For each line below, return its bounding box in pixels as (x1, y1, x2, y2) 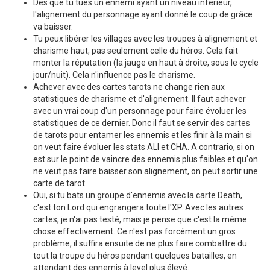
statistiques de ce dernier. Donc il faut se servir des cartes (33, 118, 250, 128)
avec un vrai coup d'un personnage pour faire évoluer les (33, 105, 246, 116)
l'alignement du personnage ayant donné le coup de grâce (33, 9, 253, 19)
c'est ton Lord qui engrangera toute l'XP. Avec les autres (33, 202, 243, 212)
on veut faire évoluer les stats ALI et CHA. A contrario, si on (33, 142, 254, 152)
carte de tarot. (33, 178, 87, 188)
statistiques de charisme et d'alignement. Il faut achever (33, 93, 246, 104)
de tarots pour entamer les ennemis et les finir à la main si (33, 130, 252, 140)
